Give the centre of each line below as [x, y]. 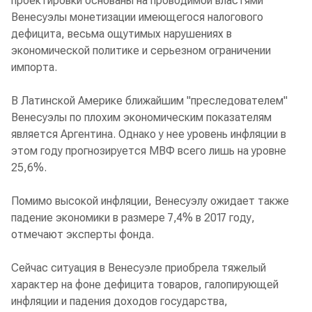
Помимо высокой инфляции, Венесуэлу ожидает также [150, 201]
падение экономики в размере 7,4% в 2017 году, [133, 217]
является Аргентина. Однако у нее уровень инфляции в [149, 134]
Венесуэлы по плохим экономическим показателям [141, 117]
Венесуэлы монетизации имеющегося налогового [137, 17]
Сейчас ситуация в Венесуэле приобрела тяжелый [139, 267]
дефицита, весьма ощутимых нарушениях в [122, 33]
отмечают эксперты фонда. [83, 234]
